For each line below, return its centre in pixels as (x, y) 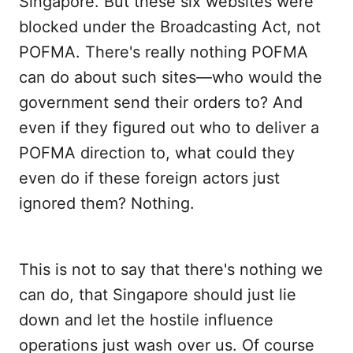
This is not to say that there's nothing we (171, 269)
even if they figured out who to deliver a (169, 127)
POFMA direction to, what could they (157, 152)
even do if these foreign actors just (149, 178)
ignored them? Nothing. (107, 203)
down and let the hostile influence (146, 320)
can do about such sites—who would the (171, 77)
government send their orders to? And (161, 102)
